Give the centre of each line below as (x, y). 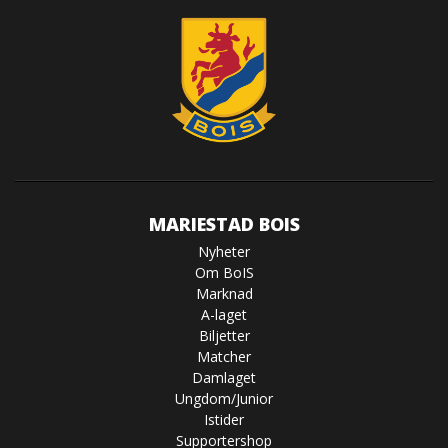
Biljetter (224, 336)
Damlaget (224, 378)
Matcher (224, 357)
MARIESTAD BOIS (224, 224)
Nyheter (224, 252)
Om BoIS (224, 273)
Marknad (224, 294)
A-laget (224, 315)
